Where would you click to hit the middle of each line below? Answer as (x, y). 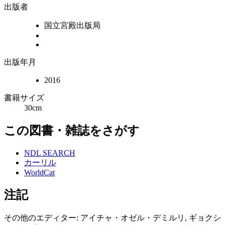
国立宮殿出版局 (72, 25)
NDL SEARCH (50, 153)
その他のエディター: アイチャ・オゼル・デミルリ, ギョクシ (113, 218)
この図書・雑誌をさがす (72, 130)
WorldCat (39, 172)
